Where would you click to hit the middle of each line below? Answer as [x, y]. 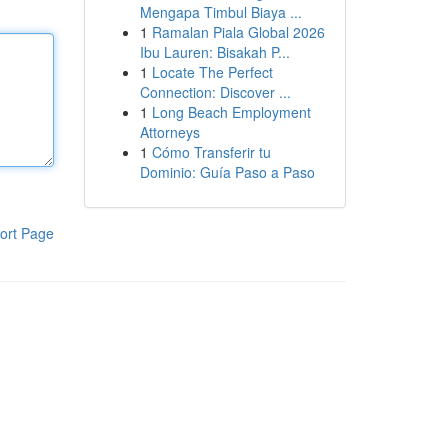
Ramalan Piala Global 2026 [238, 32]
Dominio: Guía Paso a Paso [227, 172]
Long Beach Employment [231, 112]
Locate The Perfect [212, 72]
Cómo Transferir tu [211, 152]
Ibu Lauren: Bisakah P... [214, 52]
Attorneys [169, 132]
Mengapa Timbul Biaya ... [220, 12]
